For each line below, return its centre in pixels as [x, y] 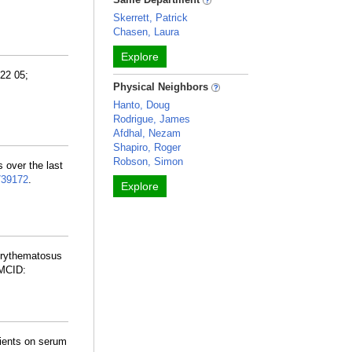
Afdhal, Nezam [147, 133]
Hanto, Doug [142, 105]
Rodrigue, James [152, 119]
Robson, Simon [148, 161]
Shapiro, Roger [147, 147]
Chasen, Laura [147, 32]
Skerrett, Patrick [151, 18]
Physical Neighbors [163, 87]
